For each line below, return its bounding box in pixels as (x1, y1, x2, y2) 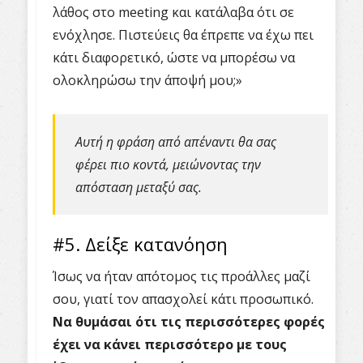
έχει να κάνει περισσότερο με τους (53, 335, 287, 353)
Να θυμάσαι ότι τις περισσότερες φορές (53, 313, 325, 331)
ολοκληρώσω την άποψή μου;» (53, 71, 242, 89)
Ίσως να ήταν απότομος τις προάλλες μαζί (53, 267, 310, 285)
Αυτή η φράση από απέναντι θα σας (75, 133, 276, 151)
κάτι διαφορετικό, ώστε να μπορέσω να (53, 49, 295, 66)
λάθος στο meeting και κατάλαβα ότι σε (53, 3, 294, 21)
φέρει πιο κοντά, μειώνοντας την (75, 156, 261, 173)
